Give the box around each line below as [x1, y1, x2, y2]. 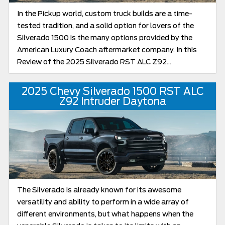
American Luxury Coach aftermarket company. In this [17, 46, 197, 54]
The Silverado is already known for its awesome [17, 186, 181, 194]
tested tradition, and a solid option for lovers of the [17, 22, 194, 30]
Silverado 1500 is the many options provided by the [17, 34, 192, 42]
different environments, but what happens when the [17, 210, 193, 218]
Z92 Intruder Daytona [59, 95, 166, 107]
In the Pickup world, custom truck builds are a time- [17, 10, 192, 18]
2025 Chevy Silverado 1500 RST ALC [21, 85, 204, 97]
